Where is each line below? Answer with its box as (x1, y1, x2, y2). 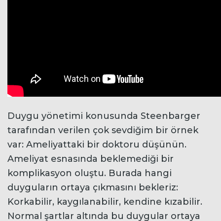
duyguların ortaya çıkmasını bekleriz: (7, 182, 178, 193)
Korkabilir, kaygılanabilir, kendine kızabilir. (7, 196, 202, 207)
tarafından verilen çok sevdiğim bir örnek (7, 124, 198, 136)
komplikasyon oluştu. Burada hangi (7, 167, 172, 179)
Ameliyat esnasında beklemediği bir (7, 153, 174, 164)
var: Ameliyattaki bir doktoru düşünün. (7, 139, 186, 150)
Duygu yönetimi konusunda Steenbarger (7, 110, 200, 121)
